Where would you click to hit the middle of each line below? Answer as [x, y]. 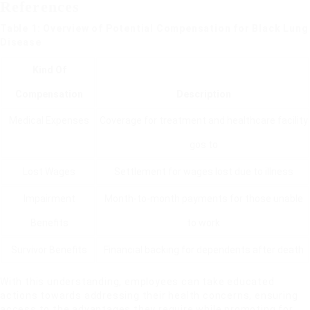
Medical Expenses [49, 120]
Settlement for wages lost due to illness [203, 172]
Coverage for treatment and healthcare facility [203, 120]
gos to [203, 145]
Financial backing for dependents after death [203, 250]
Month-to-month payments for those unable [203, 199]
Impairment [49, 199]
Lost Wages [49, 172]
